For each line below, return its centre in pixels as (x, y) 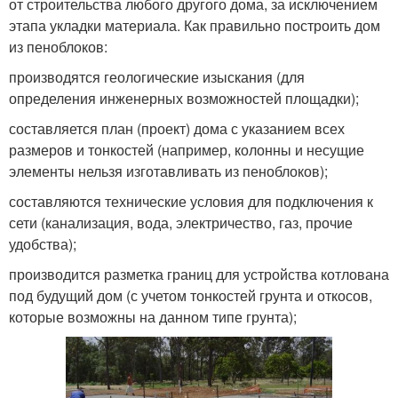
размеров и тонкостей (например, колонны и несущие (187, 149)
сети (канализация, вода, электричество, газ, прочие (181, 222)
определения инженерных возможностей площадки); (184, 98)
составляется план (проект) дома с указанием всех (177, 128)
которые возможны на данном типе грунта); (153, 316)
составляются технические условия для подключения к (191, 201)
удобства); (43, 243)
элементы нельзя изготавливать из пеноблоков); (168, 171)
